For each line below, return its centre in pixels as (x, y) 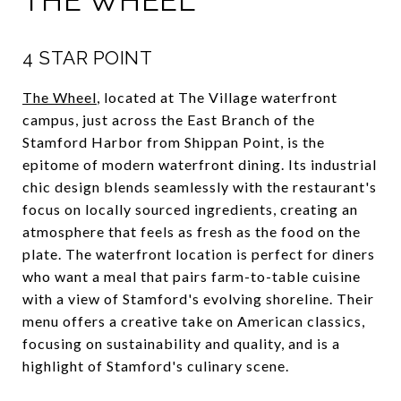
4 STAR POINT (87, 57)
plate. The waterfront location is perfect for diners (199, 253)
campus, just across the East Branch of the (169, 119)
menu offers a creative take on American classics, (194, 320)
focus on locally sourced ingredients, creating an (190, 209)
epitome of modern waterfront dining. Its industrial (200, 164)
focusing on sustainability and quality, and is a (181, 343)
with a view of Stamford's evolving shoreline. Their (198, 298)
